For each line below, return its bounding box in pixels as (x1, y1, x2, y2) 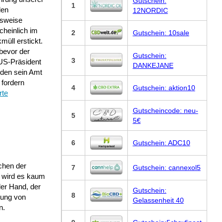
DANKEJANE (132, 61, 173, 69)
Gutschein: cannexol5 (132, 163, 201, 171)
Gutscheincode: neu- (132, 106, 198, 114)
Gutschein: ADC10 (132, 138, 190, 147)
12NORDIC (132, 6, 168, 14)
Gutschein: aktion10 (132, 83, 195, 92)
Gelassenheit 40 (132, 196, 184, 204)
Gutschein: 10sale (132, 28, 189, 37)
